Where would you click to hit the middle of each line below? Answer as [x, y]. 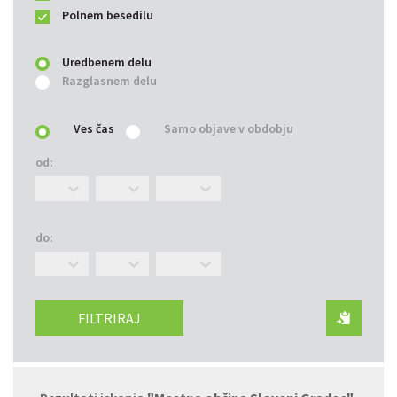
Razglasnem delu [109, 81]
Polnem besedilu [108, 16]
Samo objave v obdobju [229, 128]
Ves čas [94, 128]
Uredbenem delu [107, 62]
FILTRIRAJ [109, 318]
